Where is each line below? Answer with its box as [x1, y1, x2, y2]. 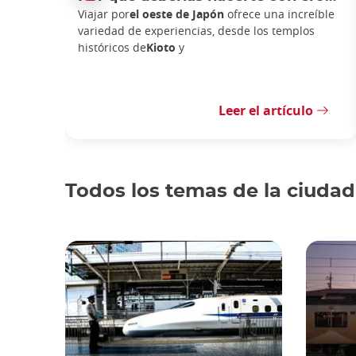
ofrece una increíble [224, 6, 335, 21]
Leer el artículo [219, 102, 313, 120]
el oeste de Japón [130, 6, 224, 21]
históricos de [78, 39, 146, 55]
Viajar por [78, 6, 130, 21]
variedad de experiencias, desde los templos [78, 22, 315, 38]
